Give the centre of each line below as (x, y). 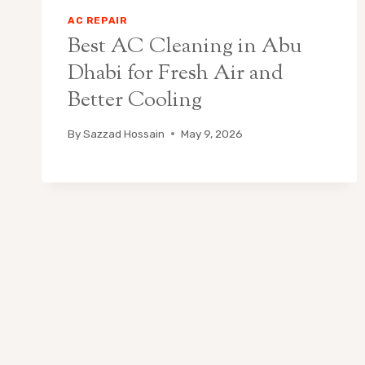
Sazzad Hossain (124, 133)
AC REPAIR (98, 21)
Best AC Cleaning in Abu (185, 46)
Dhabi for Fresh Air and (176, 73)
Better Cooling (135, 100)
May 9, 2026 (212, 133)
